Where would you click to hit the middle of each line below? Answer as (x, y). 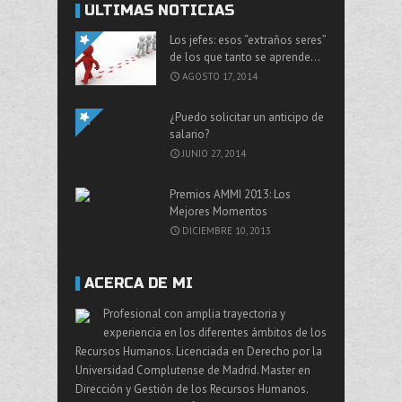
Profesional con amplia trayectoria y (194, 314)
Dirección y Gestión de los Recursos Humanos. (192, 389)
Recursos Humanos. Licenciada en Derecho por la (199, 352)
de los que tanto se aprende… (245, 57)
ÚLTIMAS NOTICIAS (159, 11)
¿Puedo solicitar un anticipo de (247, 118)
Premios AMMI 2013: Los (230, 195)
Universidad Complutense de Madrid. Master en (193, 371)
